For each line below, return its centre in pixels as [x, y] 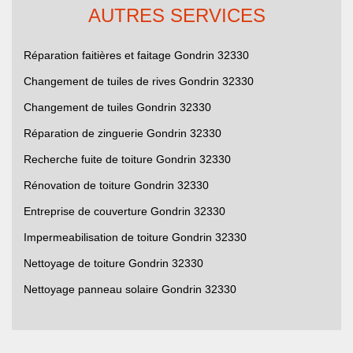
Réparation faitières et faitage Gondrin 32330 [136, 56]
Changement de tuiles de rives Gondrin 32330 [139, 82]
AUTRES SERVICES [176, 16]
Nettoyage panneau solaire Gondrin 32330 [130, 290]
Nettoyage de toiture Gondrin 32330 [113, 264]
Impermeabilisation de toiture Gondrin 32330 [135, 238]
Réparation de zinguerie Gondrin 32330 [123, 134]
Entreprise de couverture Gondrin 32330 [124, 212]
